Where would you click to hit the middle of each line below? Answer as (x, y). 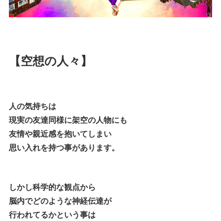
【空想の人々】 (51, 60)
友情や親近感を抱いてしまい (60, 134)
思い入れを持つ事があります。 (64, 147)
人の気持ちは (33, 106)
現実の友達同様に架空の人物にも (68, 120)
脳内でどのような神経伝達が (60, 201)
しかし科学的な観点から (52, 187)
